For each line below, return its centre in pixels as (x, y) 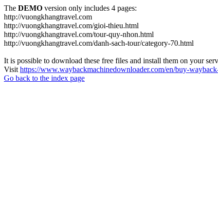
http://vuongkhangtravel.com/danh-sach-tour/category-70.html (99, 43)
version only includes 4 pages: (90, 8)
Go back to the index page (44, 78)
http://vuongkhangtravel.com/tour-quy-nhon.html (79, 34)
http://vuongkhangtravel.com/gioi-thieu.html (71, 26)
